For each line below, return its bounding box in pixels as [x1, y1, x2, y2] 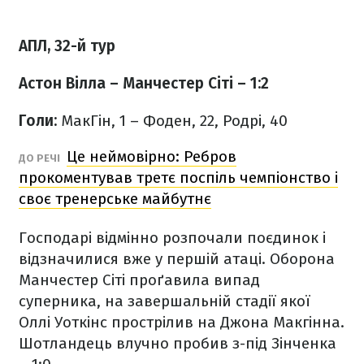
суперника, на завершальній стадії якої [19, 292, 310, 310]
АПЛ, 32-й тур [19, 37, 115, 55]
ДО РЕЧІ [19, 152, 63, 164]
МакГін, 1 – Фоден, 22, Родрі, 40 [57, 111, 288, 130]
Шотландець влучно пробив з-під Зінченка [19, 334, 336, 353]
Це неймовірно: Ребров [67, 147, 236, 166]
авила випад [164, 271, 260, 289]
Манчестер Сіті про [19, 271, 157, 289]
